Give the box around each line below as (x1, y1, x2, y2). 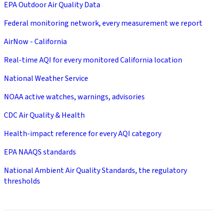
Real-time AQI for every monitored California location (4, 54, 182, 65)
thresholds (4, 175, 40, 186)
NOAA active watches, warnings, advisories (4, 91, 145, 102)
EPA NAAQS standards (4, 146, 76, 157)
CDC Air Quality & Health (4, 109, 85, 121)
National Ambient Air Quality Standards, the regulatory (4, 165, 187, 176)
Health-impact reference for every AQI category (4, 128, 161, 139)
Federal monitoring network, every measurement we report (4, 17, 202, 29)
